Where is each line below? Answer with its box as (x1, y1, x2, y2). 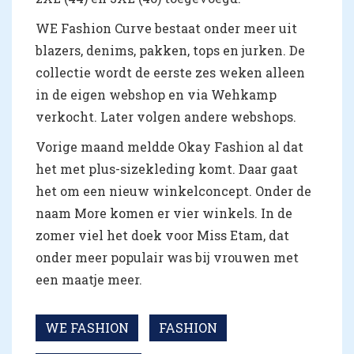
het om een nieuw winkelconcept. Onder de (36, 182, 311, 199)
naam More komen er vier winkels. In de (36, 204, 292, 221)
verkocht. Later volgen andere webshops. (36, 107, 296, 125)
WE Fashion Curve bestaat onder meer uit (36, 19, 297, 36)
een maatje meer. (36, 270, 142, 288)
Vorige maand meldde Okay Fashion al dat (36, 137, 303, 155)
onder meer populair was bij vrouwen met (36, 248, 299, 265)
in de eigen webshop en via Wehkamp (36, 85, 277, 103)
